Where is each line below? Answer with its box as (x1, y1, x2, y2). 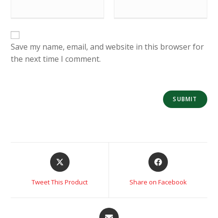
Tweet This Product (32, 178, 88, 187)
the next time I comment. (11, 54, 101, 65)
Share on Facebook (129, 178, 187, 187)
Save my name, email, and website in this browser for (11, 41, 204, 53)
